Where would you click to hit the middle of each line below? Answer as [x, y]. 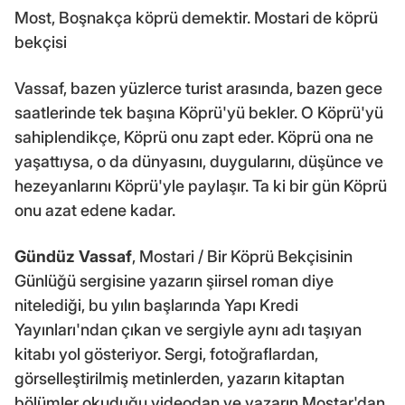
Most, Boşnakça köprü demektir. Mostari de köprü [196, 18]
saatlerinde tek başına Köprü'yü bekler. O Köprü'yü [199, 113]
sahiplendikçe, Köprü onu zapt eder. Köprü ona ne [194, 137]
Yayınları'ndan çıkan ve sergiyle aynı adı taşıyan [188, 330]
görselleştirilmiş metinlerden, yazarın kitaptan [179, 379]
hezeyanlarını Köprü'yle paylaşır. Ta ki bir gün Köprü [201, 186]
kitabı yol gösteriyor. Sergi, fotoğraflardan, [166, 354]
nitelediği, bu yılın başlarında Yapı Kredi [156, 306]
